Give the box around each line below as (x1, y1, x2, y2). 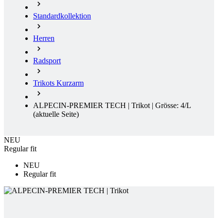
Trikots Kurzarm (33, 37, 84, 46)
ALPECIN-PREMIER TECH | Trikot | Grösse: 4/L (33, 59, 191, 68)
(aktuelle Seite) (33, 68, 79, 77)
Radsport (33, 15, 61, 23)
